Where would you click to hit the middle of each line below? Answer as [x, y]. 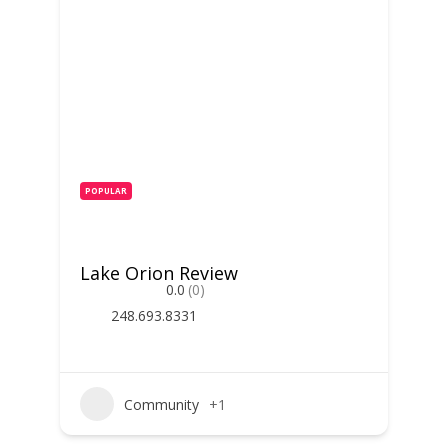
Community [161, 404]
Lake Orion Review [158, 273]
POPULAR [105, 190]
